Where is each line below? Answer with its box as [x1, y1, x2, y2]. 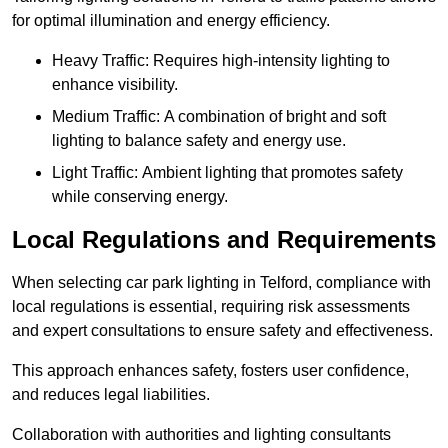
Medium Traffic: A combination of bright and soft [52, 108, 386, 126]
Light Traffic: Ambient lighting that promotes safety [52, 164, 403, 182]
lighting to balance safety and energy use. [52, 132, 346, 150]
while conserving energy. [52, 188, 228, 206]
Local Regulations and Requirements [12, 226, 436, 254]
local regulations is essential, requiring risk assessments [12, 298, 410, 316]
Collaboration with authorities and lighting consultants [12, 426, 391, 444]
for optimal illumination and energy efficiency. [12, 12, 330, 30]
